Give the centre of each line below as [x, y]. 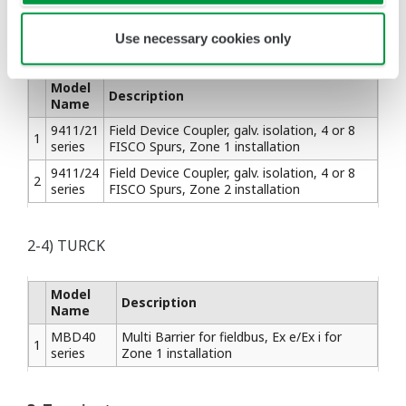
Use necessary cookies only [203, 38]
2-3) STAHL [65, 39]
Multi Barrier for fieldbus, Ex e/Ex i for [232, 337]
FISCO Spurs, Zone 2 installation [204, 189]
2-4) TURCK [66, 246]
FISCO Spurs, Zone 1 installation [204, 146]
